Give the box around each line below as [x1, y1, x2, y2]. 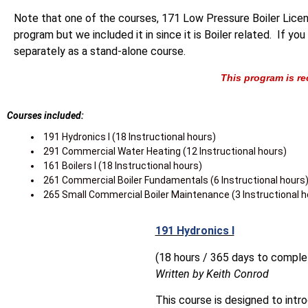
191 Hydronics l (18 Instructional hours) [41, 131, 216, 143]
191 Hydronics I [155, 224, 234, 238]
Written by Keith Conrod [155, 267, 269, 280]
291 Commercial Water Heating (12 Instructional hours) [41, 146, 287, 157]
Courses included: [7, 109, 84, 121]
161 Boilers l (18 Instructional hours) [41, 160, 202, 172]
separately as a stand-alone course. [14, 45, 188, 58]
